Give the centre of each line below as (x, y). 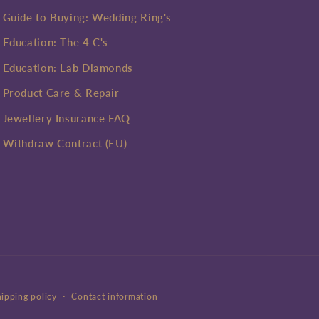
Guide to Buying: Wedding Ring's (87, 17)
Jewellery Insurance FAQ (66, 118)
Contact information (115, 296)
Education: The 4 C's (56, 42)
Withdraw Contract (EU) (65, 143)
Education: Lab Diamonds (68, 67)
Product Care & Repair (61, 93)
